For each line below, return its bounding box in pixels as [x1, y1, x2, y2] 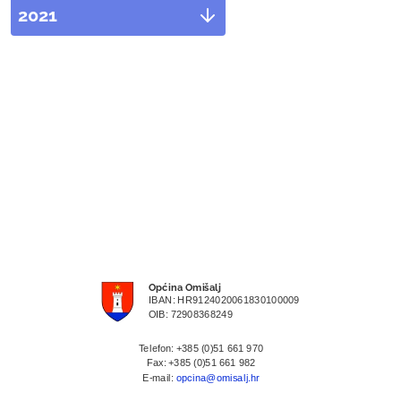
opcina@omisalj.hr [175, 372, 260, 384]
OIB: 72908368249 [148, 309, 233, 320]
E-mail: [141, 372, 176, 384]
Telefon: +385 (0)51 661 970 [138, 342, 263, 354]
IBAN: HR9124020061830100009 [148, 294, 300, 305]
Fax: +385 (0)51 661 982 [146, 357, 255, 369]
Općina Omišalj [148, 281, 221, 294]
